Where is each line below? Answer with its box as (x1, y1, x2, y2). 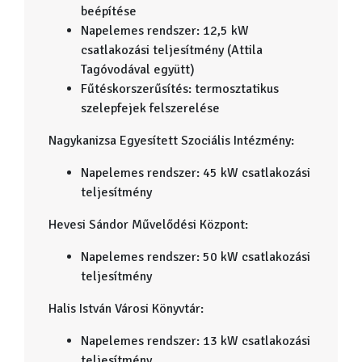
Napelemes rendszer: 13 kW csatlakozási (81, 332, 310, 349)
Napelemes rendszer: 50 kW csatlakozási (81, 248, 310, 265)
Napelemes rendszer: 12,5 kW (81, 22, 249, 39)
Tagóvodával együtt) (81, 61, 195, 78)
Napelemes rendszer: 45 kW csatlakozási (81, 164, 310, 181)
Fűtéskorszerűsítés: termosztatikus (81, 80, 279, 97)
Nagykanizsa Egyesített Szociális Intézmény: (48, 132, 294, 149)
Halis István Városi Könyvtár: (48, 300, 204, 317)
